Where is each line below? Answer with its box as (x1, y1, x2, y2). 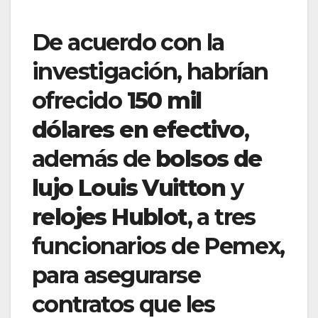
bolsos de (155, 145, 262, 173)
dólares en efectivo (32, 116, 244, 144)
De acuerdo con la (32, 28, 224, 57)
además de (32, 145, 155, 173)
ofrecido (32, 87, 127, 115)
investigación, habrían (32, 57, 268, 86)
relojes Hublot (32, 203, 187, 231)
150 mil (126, 87, 202, 115)
